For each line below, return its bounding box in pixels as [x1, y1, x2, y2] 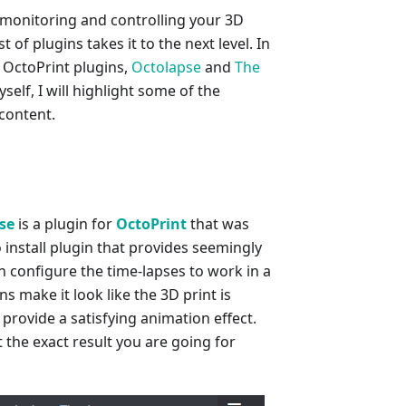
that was [187, 214, 249, 235]
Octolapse [131, 57, 201, 78]
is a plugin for [14, 214, 116, 235]
